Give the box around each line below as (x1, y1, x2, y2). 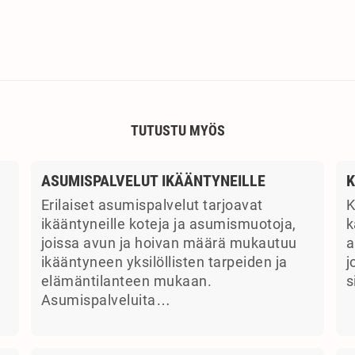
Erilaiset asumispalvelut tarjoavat (40, 197, 263, 214)
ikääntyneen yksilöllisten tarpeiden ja (40, 254, 288, 271)
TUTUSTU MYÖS (130, 122, 225, 139)
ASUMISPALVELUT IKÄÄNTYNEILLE (40, 171, 265, 191)
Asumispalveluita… (40, 292, 170, 309)
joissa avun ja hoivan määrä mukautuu (40, 235, 297, 252)
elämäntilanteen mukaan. (40, 273, 212, 290)
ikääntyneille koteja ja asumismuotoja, (40, 216, 296, 233)
